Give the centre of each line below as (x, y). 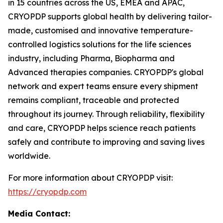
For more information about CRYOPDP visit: (90, 178)
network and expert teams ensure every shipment (103, 86)
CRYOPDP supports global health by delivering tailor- (110, 16)
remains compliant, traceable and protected (94, 100)
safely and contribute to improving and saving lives (106, 142)
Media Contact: (39, 214)
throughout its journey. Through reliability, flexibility (106, 114)
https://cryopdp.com (47, 192)
